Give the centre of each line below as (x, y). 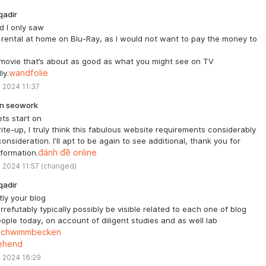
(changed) (59, 166)
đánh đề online (67, 153)
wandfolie (28, 73)
